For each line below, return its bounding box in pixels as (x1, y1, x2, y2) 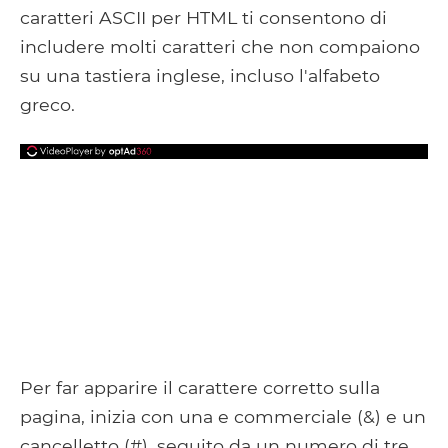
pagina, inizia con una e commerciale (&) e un (20, 406, 426, 428)
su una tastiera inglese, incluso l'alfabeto (20, 64, 380, 86)
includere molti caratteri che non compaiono (20, 35, 420, 57)
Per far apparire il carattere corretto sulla (20, 377, 380, 399)
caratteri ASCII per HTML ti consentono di (20, 6, 387, 28)
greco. (20, 93, 75, 115)
